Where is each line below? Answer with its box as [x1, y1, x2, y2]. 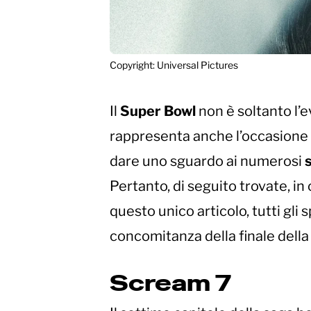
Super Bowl [120, 103, 199, 120]
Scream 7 [110, 269, 231, 298]
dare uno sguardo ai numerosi [110, 153, 305, 170]
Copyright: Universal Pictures [110, 59, 238, 72]
